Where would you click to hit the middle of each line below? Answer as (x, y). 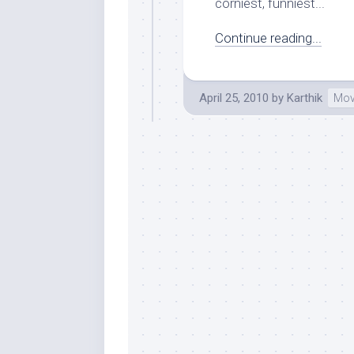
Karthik (305, 98)
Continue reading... (268, 38)
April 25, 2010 (234, 98)
